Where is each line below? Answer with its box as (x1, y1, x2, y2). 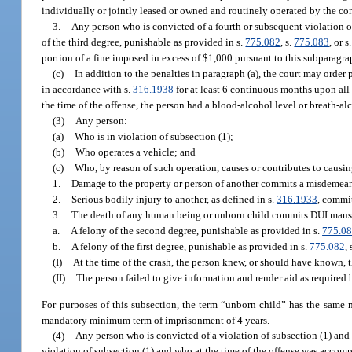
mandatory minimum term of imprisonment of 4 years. (42, 313, 270, 326)
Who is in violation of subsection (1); (75, 130, 234, 143)
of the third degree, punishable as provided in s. (42, 36, 246, 49)
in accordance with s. (42, 83, 134, 96)
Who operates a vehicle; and (75, 146, 196, 159)
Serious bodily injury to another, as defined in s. (71, 193, 277, 206)
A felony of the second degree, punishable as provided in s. (71, 225, 323, 237)
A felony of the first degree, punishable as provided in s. (71, 240, 310, 253)
